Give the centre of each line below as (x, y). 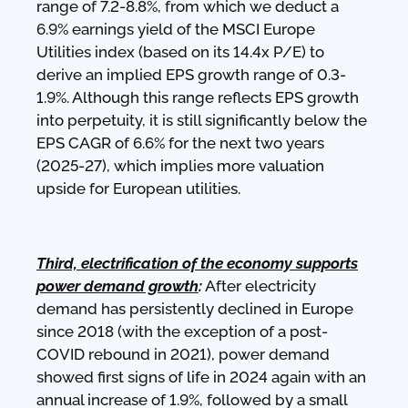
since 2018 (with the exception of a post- (182, 331)
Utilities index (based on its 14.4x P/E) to (180, 51)
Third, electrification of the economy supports (197, 263)
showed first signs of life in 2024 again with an (201, 377)
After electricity (259, 286)
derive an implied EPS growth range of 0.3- (191, 74)
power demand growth (117, 286)
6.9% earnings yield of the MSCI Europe (176, 29)
